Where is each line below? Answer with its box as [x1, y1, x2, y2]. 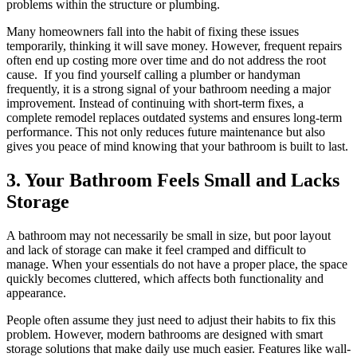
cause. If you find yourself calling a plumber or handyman [6, 68, 300, 82]
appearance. [6, 286, 66, 300]
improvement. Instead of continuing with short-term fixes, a [6, 96, 304, 111]
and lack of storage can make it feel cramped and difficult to [6, 243, 306, 257]
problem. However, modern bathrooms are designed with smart [6, 328, 323, 342]
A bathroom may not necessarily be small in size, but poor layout [6, 229, 331, 243]
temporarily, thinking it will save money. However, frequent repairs [6, 39, 342, 53]
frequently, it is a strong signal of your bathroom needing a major [6, 82, 331, 96]
